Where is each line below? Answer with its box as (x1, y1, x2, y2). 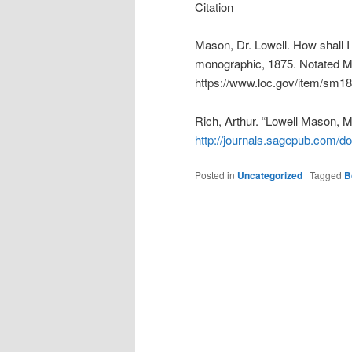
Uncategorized (237, 168, 302, 183)
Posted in (195, 168, 235, 182)
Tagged (310, 168, 342, 182)
